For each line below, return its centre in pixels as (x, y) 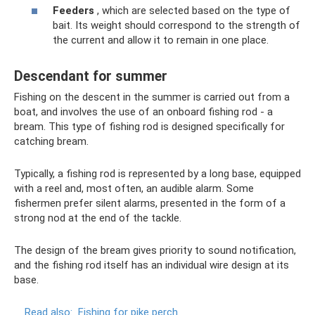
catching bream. (51, 142)
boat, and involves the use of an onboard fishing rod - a (143, 112)
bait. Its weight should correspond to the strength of (176, 26)
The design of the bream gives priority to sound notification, (155, 251)
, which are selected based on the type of (192, 11)
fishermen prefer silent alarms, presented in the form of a (150, 204)
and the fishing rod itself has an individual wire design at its (152, 265)
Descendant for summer (91, 76)
